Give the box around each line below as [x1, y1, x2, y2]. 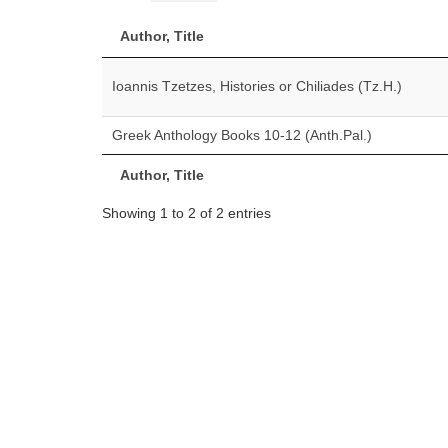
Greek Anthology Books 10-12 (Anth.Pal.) [112, 127, 372, 143]
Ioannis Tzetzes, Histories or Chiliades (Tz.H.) [112, 78, 402, 94]
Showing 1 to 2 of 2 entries [102, 204, 271, 221]
